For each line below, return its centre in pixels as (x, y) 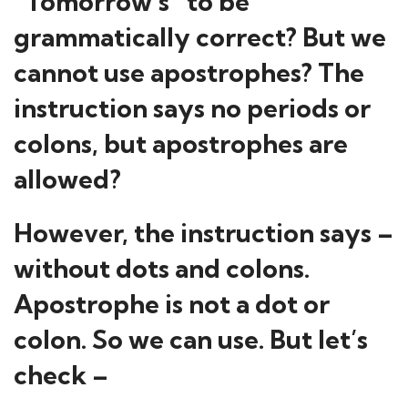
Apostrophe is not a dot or (172, 304)
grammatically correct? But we (200, 37)
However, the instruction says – (204, 233)
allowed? (67, 179)
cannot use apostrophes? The (189, 72)
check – (61, 375)
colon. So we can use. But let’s (191, 339)
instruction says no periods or (192, 108)
